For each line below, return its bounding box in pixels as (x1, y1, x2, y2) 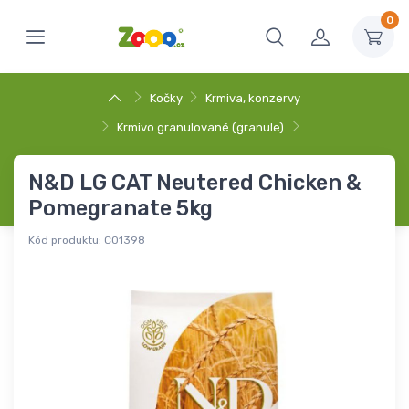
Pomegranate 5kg (28, 195, 213, 221)
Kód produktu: (28, 234, 101, 246)
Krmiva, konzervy (205, 91, 301, 105)
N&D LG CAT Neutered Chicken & (28, 170, 362, 195)
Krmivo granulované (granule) (117, 121, 284, 134)
